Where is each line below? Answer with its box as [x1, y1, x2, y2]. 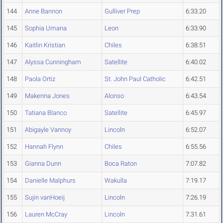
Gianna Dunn [25, 160, 61, 168]
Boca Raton [105, 160, 137, 168]
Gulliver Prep [105, 7, 140, 15]
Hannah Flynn [25, 143, 63, 151]
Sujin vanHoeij [25, 194, 65, 202]
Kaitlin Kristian [25, 41, 65, 49]
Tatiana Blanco [25, 109, 67, 117]
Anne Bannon [25, 7, 62, 15]
